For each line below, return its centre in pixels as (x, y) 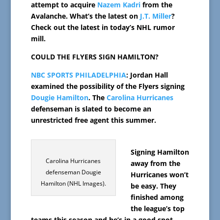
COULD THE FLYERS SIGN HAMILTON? (95, 57)
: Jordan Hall (147, 75)
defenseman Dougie (73, 172)
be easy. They (153, 186)
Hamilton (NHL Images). (73, 184)
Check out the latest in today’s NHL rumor (103, 27)
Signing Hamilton (160, 152)
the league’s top (157, 209)
